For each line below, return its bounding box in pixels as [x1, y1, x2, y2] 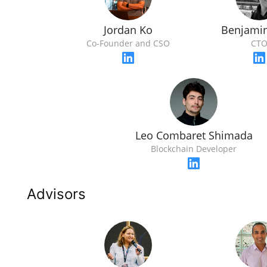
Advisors [27, 185, 86, 203]
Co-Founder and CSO [86, 38, 170, 49]
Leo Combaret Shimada [135, 128, 253, 142]
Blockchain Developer [151, 143, 237, 154]
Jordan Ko [104, 23, 153, 37]
